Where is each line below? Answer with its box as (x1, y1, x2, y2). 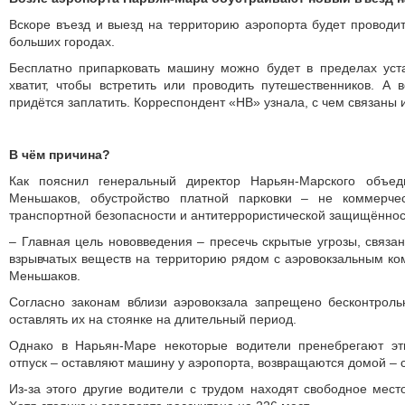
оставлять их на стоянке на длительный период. (9, 312, 297, 326)
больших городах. (9, 34, 115, 49)
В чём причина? (9, 147, 110, 162)
